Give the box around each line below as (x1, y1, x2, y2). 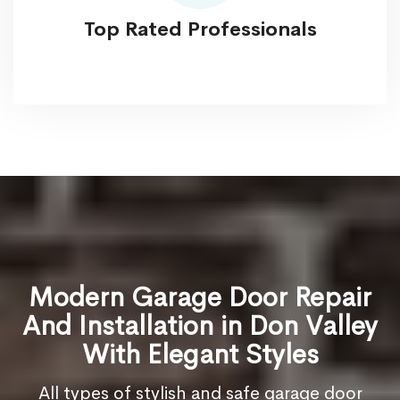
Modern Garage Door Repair (29, 280, 371, 315)
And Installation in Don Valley (22, 309, 378, 344)
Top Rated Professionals (83, 17, 317, 43)
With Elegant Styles (81, 337, 319, 372)
